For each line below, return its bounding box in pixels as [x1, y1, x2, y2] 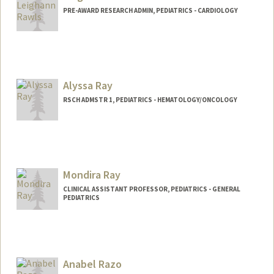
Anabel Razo [62, 256, 122, 271]
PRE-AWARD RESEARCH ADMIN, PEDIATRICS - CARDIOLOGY [62, 6, 238, 15]
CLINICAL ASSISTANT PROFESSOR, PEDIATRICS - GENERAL [62, 184, 240, 193]
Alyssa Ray [62, 78, 113, 93]
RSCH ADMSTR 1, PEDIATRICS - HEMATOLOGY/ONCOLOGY [62, 95, 237, 105]
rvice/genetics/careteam [114, 4, 193, 13]
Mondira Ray [62, 167, 120, 182]
